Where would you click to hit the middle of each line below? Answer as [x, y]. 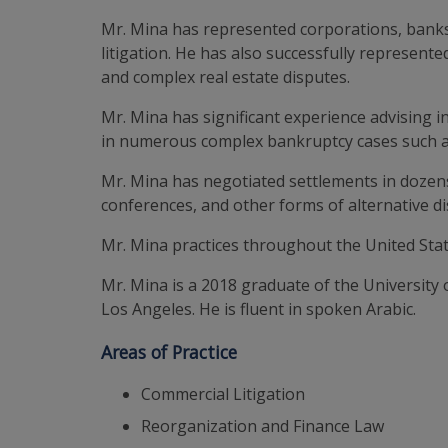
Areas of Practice [169, 351]
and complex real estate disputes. [226, 77]
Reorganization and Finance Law [263, 426]
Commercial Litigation [223, 394]
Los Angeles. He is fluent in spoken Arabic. [259, 309]
